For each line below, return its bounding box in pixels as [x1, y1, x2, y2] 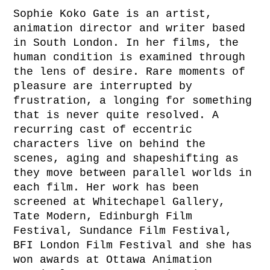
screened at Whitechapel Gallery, [13, 196, 226, 209]
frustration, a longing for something [13, 95, 253, 107]
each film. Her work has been [13, 181, 199, 194]
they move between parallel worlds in [13, 167, 253, 180]
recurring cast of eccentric [13, 124, 193, 136]
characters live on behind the [13, 138, 206, 151]
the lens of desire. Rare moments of [13, 66, 246, 78]
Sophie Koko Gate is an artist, [13, 8, 213, 20]
